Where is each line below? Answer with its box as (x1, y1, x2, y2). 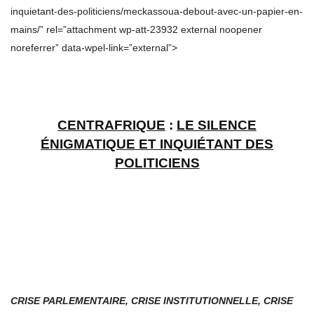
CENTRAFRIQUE (57, 118, 165, 133)
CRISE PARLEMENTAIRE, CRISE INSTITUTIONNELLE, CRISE (11, 295, 293, 307)
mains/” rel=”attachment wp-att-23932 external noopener (11, 24, 262, 36)
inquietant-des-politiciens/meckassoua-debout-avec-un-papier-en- (11, 6, 303, 18)
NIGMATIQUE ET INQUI (50, 137, 197, 152)
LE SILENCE (177, 118, 257, 133)
